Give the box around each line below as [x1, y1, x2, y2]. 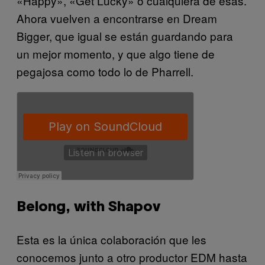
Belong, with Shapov [17, 201, 160, 214]
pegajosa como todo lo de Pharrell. [17, 63, 193, 79]
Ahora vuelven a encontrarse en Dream [17, 9, 217, 26]
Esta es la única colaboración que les [17, 231, 206, 247]
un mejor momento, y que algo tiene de [17, 45, 215, 62]
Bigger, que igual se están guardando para [17, 27, 233, 44]
